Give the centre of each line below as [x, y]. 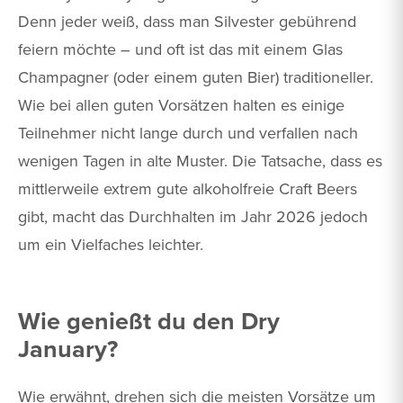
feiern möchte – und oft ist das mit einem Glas [180, 49]
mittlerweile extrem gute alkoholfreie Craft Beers [188, 189]
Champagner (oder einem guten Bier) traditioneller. [196, 77]
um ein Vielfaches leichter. [111, 245]
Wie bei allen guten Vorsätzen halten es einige [181, 105]
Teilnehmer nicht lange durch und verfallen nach [188, 133]
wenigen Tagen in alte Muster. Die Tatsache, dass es [200, 161]
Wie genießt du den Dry [149, 320]
